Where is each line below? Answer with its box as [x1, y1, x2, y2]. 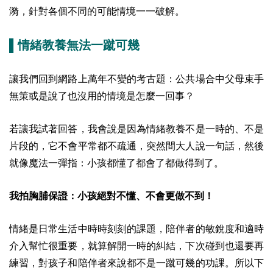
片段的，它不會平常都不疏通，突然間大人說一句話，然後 [9, 140, 264, 151]
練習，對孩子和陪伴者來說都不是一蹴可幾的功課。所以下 [9, 257, 264, 268]
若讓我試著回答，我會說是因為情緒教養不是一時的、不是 [9, 123, 264, 134]
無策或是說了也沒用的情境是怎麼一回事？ [9, 90, 194, 101]
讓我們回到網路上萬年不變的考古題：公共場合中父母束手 [9, 73, 264, 84]
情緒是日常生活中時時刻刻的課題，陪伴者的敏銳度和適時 [9, 223, 264, 234]
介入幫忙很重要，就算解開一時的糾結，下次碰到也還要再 [9, 240, 264, 251]
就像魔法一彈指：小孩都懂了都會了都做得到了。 [9, 157, 224, 168]
